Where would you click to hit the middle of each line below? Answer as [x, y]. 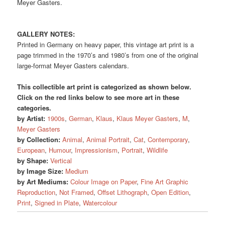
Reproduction [36, 192]
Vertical [61, 161]
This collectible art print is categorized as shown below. [104, 87]
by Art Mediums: [43, 182]
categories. [34, 108]
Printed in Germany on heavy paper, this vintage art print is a [106, 45]
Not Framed [77, 192]
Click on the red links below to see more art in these [98, 97]
